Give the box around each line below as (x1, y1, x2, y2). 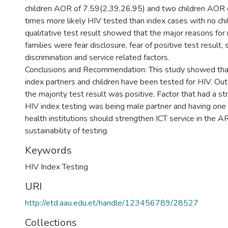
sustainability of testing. (25, 125, 108, 136)
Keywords (25, 144, 72, 157)
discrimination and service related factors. (25, 52, 169, 63)
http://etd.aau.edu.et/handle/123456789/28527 (25, 197, 198, 209)
